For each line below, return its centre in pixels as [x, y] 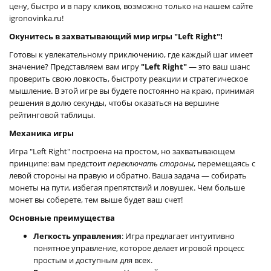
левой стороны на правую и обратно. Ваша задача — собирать [128, 175]
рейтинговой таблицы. [52, 115]
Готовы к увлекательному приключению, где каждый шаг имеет [131, 54]
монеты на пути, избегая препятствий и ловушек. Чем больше [127, 187]
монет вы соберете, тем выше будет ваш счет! [96, 199]
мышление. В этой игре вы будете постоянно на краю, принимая [132, 90]
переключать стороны [151, 163]
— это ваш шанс [218, 66]
